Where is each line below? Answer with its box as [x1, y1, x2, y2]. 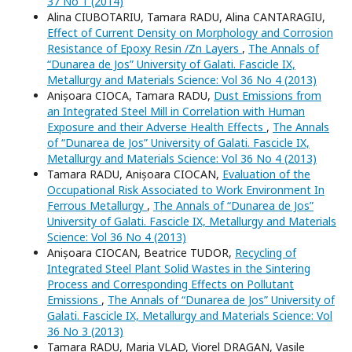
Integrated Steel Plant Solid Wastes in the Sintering [47, 261, 310, 277]
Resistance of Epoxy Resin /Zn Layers [47, 41, 242, 57]
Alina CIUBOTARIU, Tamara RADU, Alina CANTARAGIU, [47, 9, 325, 25]
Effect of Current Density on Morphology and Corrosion [47, 25, 333, 41]
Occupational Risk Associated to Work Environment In [47, 182, 324, 198]
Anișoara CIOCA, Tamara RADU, [47, 88, 214, 104]
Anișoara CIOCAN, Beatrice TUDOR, [47, 245, 235, 261]
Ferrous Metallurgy [47, 198, 147, 214]
